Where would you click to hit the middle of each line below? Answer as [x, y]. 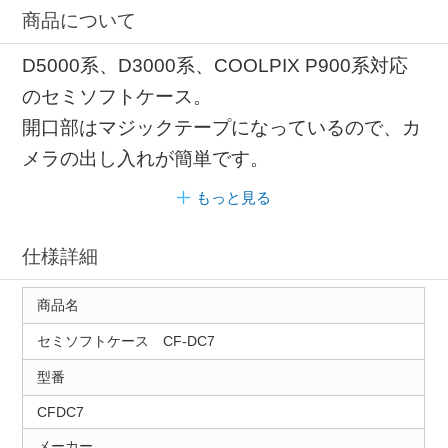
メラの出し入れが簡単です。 [146, 159]
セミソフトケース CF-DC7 [125, 340]
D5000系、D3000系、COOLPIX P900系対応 [215, 66]
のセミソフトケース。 [117, 97]
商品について [79, 20]
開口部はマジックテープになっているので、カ [222, 128]
